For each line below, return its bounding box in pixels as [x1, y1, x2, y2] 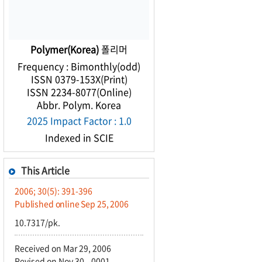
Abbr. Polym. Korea [37, 98, 121, 112]
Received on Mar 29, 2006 [15, 242, 111, 254]
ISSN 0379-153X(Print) [30, 72, 127, 86]
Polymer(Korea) [30, 42, 99, 56]
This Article [21, 163, 70, 177]
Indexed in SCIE [44, 130, 113, 144]
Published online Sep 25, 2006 [15, 198, 129, 209]
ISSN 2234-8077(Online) [26, 85, 132, 99]
